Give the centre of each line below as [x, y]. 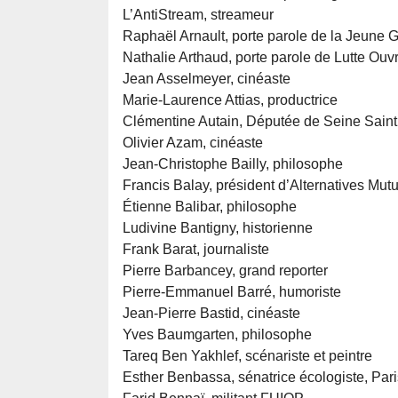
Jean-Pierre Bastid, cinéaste [211, 314]
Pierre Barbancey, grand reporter [225, 271]
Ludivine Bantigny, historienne [218, 228]
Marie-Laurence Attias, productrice [230, 100]
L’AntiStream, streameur [198, 15]
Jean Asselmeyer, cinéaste [207, 79]
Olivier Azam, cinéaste [193, 143]
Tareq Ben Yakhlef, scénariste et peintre [247, 356]
